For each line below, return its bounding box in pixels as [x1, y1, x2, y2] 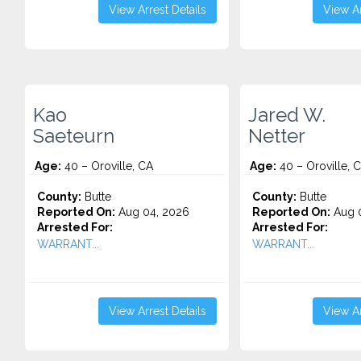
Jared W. [247, 104, 326, 127]
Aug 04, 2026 [115, 205, 189, 218]
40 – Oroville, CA [61, 160, 153, 172]
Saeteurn [33, 125, 114, 147]
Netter [247, 125, 305, 147]
